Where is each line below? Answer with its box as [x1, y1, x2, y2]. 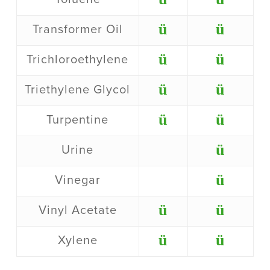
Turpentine [46, 113, 109, 128]
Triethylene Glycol [25, 83, 131, 98]
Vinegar [54, 173, 101, 188]
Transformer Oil [32, 22, 123, 37]
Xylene [57, 233, 98, 248]
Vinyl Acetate [38, 203, 117, 218]
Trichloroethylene [27, 52, 129, 67]
